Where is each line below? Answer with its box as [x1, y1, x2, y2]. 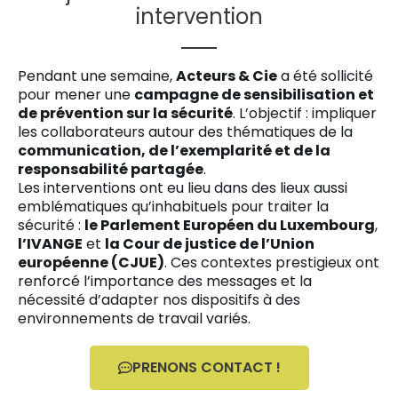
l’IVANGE [18, 234, 83, 254]
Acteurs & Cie [176, 66, 277, 86]
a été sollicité [277, 66, 373, 86]
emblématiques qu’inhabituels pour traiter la [18, 196, 329, 217]
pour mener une [18, 84, 134, 105]
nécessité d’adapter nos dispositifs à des [18, 290, 300, 310]
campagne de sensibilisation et [134, 84, 374, 105]
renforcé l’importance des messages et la [18, 271, 312, 291]
